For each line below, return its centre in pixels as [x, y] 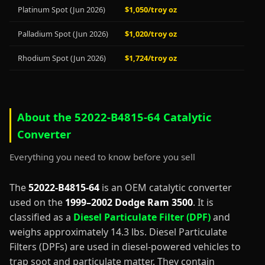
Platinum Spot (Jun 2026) [62, 9]
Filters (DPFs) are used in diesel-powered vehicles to [125, 247]
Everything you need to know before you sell [102, 157]
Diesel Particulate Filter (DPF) [142, 217]
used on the [37, 202]
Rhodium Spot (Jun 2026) [62, 58]
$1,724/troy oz [151, 58]
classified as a [41, 217]
